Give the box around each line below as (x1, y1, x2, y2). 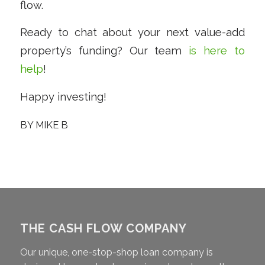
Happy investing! (20, 91, 106, 103)
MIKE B (35, 118, 68, 131)
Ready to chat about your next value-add (20, 26, 245, 39)
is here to (189, 44, 245, 57)
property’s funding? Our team (20, 44, 189, 57)
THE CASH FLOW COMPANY (20, 221, 187, 235)
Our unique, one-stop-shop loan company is (20, 247, 213, 258)
